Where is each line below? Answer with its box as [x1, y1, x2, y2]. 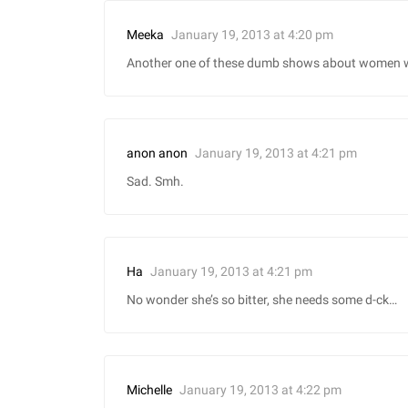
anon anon [127, 146, 188, 162]
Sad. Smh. [127, 174, 184, 190]
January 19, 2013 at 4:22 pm [179, 382, 342, 397]
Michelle [127, 382, 172, 399]
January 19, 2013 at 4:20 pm [171, 26, 333, 42]
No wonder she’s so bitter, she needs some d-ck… [127, 292, 397, 309]
